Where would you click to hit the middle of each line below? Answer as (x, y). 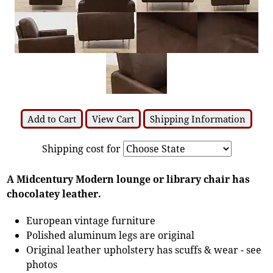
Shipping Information (198, 119)
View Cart (113, 119)
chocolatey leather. (54, 193)
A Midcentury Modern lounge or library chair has (129, 179)
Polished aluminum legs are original (111, 235)
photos (42, 264)
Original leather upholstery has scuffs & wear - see (144, 250)
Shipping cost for (82, 148)
